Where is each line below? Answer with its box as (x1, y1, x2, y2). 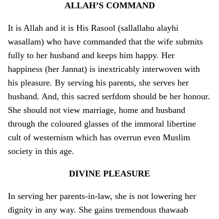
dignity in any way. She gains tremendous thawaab (8, 205, 188, 215)
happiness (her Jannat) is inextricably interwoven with (8, 64, 200, 74)
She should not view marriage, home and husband (8, 105, 185, 115)
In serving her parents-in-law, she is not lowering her (8, 191, 196, 201)
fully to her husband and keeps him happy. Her (8, 50, 175, 61)
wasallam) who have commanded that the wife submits (8, 37, 203, 47)
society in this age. (8, 146, 74, 156)
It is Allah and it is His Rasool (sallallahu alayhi (8, 23, 178, 33)
